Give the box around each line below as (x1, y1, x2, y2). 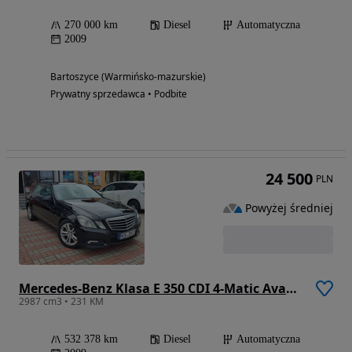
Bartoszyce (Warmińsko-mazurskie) (50, 70, 206, 84)
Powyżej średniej (245, 200, 333, 215)
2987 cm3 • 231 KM (19, 295, 104, 309)
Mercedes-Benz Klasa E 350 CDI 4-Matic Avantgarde (286, 280, 297, 298)
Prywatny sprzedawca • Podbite (50, 87, 187, 101)
